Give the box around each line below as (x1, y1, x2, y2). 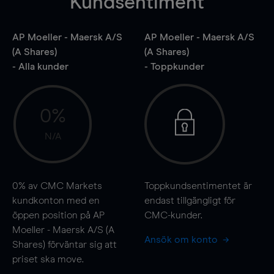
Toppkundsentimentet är (144, 180, 252, 191)
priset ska (12, 254, 57, 264)
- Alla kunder (12, 61, 68, 72)
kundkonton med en (12, 195, 100, 206)
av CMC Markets (26, 180, 102, 191)
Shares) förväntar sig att (12, 239, 117, 250)
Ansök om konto (144, 234, 220, 245)
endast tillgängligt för (144, 195, 235, 206)
